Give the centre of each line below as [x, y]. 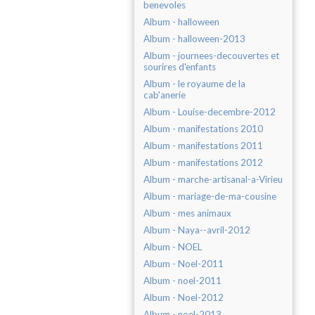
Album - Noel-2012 [184, 298]
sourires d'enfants [180, 67]
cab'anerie [165, 95]
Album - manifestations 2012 [203, 163]
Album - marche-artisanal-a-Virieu [213, 180]
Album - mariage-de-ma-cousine [210, 197]
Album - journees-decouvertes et [211, 56]
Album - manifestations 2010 [203, 129]
